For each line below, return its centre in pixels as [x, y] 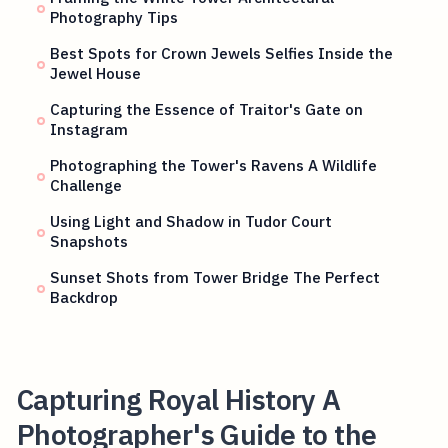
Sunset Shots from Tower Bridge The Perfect [215, 277]
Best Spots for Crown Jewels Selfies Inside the [222, 53]
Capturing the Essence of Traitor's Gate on [207, 109]
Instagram [89, 129]
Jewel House [96, 73]
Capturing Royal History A [178, 399]
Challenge [86, 185]
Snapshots [89, 241]
